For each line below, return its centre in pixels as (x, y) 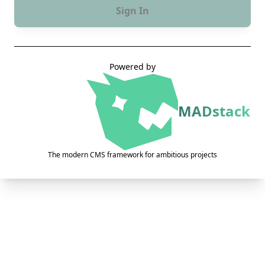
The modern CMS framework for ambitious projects (132, 154)
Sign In (132, 11)
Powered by (132, 67)
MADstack (214, 111)
